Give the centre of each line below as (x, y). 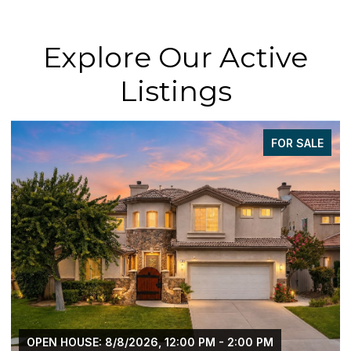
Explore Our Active (175, 57)
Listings (175, 90)
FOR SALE (297, 143)
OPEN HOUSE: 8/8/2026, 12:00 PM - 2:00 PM (150, 342)
